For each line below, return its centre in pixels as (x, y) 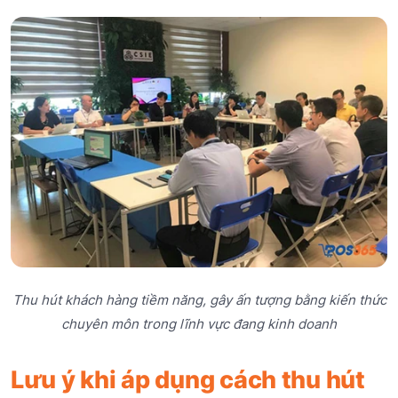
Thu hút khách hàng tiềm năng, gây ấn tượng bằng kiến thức (199, 299)
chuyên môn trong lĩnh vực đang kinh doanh (199, 323)
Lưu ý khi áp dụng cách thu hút (188, 379)
